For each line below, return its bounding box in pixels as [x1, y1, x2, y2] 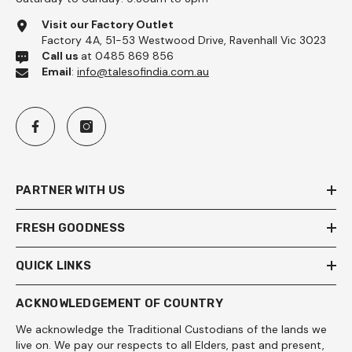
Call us [42, 49, 81, 64]
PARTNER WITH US [16, 183, 126, 198]
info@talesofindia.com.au [77, 64, 209, 79]
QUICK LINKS [16, 258, 92, 273]
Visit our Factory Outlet [42, 17, 174, 32]
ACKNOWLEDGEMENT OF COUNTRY [16, 296, 223, 311]
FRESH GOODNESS [16, 221, 126, 236]
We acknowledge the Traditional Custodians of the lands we [16, 322, 327, 337]
